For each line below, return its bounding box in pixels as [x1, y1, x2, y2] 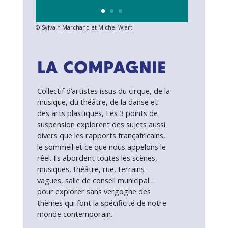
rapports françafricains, [85, 130, 165, 140]
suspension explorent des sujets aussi [37, 119, 165, 129]
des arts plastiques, [37, 108, 106, 118]
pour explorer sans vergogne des [37, 186, 151, 196]
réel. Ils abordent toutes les [37, 153, 132, 163]
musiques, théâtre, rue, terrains [37, 164, 145, 174]
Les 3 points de [105, 108, 158, 118]
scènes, [132, 153, 157, 163]
